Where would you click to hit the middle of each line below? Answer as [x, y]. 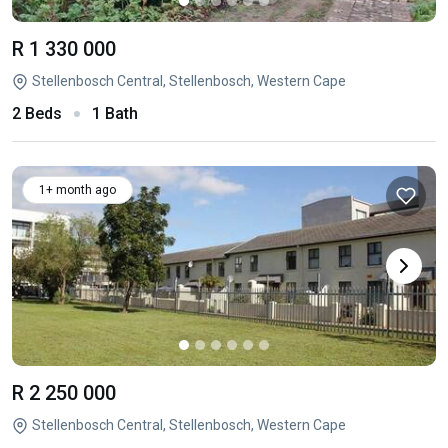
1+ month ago [77, 190]
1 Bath [115, 113]
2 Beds [37, 113]
